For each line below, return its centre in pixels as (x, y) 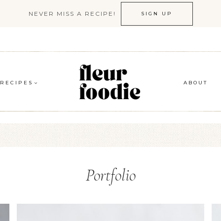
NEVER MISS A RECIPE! (72, 13)
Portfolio (110, 175)
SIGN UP (157, 13)
